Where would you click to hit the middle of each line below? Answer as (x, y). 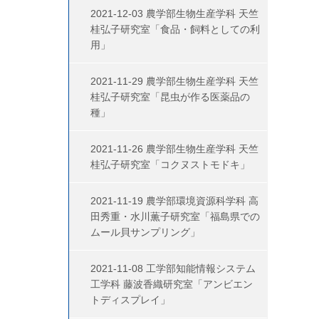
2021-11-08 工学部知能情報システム (173, 268)
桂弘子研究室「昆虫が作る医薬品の (170, 97)
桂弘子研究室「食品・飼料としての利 (175, 29)
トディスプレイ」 (130, 300)
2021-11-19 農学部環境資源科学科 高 (174, 201)
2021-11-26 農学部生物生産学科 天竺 (174, 149)
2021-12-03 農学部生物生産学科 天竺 (174, 14)
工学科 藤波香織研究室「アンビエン (172, 284)
